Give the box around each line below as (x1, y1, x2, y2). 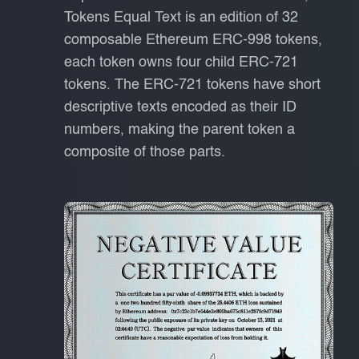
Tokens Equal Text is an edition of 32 (64, 10, 298, 26)
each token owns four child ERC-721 (64, 55, 298, 71)
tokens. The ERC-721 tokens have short (64, 78, 321, 93)
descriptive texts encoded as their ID (64, 100, 296, 115)
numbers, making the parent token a (64, 123, 295, 138)
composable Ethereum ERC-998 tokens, (64, 33, 322, 48)
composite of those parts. (64, 145, 225, 160)
